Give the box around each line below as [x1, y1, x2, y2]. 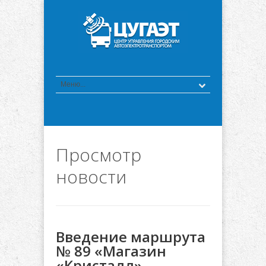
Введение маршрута [56, 227, 205, 246]
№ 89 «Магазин [56, 241, 166, 261]
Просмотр [56, 142, 141, 167]
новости [56, 164, 126, 189]
